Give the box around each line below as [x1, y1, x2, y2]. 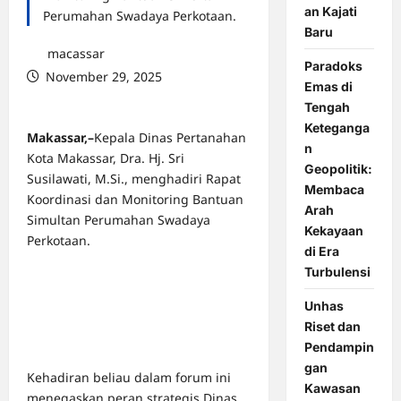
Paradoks [303, 57, 363, 73]
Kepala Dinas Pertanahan [94, 129, 246, 146]
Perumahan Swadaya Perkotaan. [43, 7, 236, 24]
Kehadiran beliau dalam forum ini [27, 369, 231, 386]
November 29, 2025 [42, 68, 162, 85]
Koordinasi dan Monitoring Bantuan [27, 191, 243, 208]
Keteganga [303, 119, 370, 135]
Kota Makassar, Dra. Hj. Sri [27, 149, 184, 166]
